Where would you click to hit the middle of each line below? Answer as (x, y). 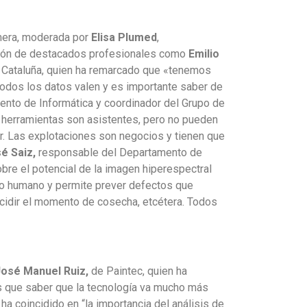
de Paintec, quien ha (138, 271)
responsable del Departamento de (119, 153)
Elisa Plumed (124, 38)
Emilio (204, 54)
